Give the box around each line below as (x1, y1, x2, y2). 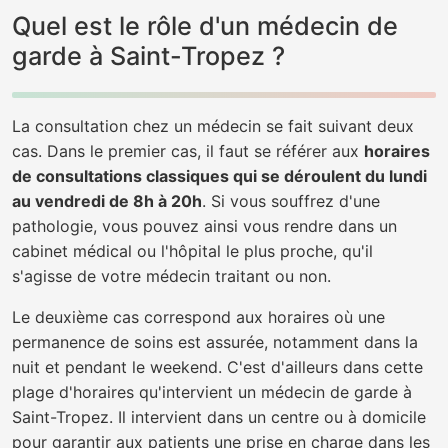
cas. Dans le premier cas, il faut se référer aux (12, 141, 364, 161)
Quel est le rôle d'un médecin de (12, 11, 398, 41)
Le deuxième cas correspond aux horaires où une (12, 307, 385, 327)
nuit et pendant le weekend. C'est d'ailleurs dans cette (12, 357, 423, 377)
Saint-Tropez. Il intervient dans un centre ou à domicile (12, 407, 426, 427)
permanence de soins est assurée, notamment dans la (12, 332, 418, 352)
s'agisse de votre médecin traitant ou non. (12, 266, 331, 286)
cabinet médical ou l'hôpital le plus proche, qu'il (12, 241, 373, 261)
